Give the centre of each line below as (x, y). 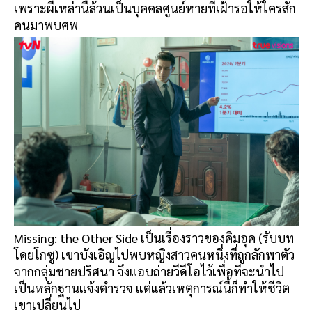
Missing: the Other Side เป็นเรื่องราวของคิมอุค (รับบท (154, 238)
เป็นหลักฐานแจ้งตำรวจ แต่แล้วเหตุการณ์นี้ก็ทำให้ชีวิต (152, 288)
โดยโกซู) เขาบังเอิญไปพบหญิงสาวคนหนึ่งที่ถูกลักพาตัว (154, 255)
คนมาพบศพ (46, 24)
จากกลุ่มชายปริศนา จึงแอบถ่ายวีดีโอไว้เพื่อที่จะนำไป (149, 272)
